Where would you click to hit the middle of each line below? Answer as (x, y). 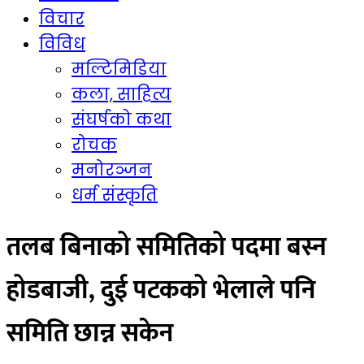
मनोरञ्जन (112, 170)
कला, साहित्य (121, 95)
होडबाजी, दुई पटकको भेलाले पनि (161, 290)
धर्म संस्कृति (115, 195)
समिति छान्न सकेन (90, 333)
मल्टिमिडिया (119, 69)
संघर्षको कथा (121, 120)
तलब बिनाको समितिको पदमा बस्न (167, 247)
